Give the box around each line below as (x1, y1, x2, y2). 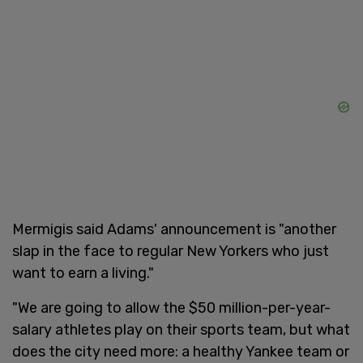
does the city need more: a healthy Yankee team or (12, 342, 349, 361)
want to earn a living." (12, 263, 154, 282)
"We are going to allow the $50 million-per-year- (12, 298, 331, 317)
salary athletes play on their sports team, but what (12, 320, 350, 339)
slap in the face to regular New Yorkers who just (12, 241, 329, 260)
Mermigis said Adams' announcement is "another (12, 220, 336, 238)
